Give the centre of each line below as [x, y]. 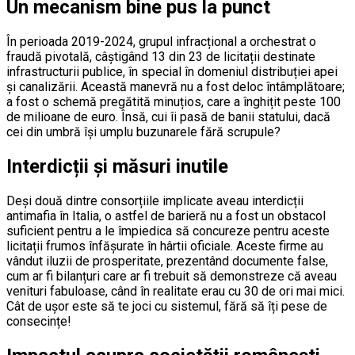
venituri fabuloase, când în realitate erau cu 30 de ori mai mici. [176, 291]
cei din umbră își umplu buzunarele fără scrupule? [143, 132]
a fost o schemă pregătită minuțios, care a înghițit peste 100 [174, 102]
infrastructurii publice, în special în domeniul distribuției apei [172, 72]
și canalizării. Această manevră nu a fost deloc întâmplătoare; [176, 87]
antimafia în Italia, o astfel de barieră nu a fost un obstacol [166, 216]
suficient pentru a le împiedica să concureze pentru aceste [168, 231]
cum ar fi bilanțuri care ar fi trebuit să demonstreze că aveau [172, 276]
